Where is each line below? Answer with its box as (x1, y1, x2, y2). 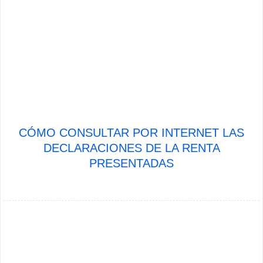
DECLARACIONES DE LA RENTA (43, 141, 220, 154)
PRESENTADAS (89, 157, 174, 170)
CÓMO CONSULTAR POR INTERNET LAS (19, 126, 244, 139)
